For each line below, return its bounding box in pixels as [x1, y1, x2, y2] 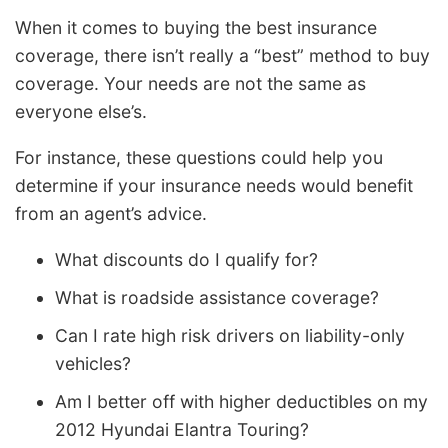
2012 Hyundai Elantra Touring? [55, 418, 309, 440]
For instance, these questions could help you [15, 147, 383, 169]
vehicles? [55, 352, 131, 374]
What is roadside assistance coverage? [55, 286, 379, 308]
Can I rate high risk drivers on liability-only [55, 324, 405, 346]
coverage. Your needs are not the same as [15, 73, 366, 95]
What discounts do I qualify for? [55, 248, 318, 270]
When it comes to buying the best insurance [15, 17, 377, 39]
